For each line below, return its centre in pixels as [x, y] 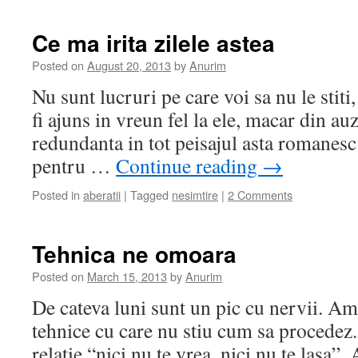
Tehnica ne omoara [134, 254]
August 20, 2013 [129, 65]
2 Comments [260, 195]
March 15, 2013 [127, 276]
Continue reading [189, 165]
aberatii [102, 195]
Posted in [56, 195]
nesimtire [195, 195]
